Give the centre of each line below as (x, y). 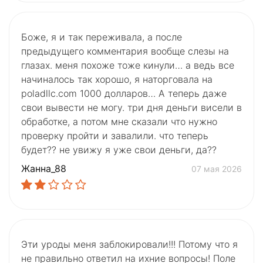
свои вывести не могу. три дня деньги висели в (131, 108)
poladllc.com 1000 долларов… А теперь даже (124, 94)
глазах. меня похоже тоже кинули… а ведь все (128, 65)
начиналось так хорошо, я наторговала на (117, 80)
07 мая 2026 (217, 168)
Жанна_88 (44, 169)
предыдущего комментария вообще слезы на (125, 51)
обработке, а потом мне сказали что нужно (119, 122)
